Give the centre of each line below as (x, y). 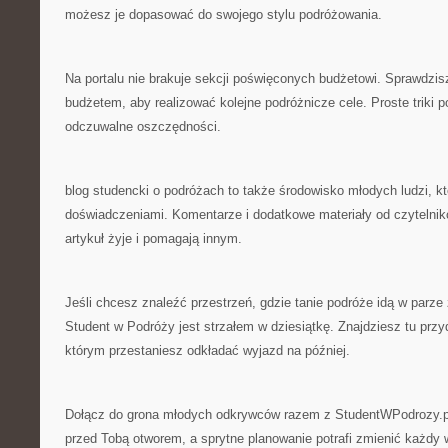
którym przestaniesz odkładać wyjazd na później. (207, 350)
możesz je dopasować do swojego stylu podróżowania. (223, 14)
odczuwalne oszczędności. (143, 126)
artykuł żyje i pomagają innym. (153, 238)
